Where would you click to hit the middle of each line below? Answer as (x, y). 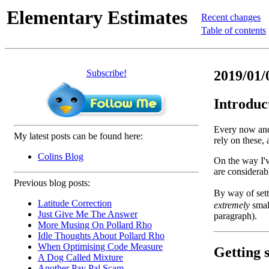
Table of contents (234, 30)
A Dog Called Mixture (80, 257)
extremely (232, 205)
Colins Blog (61, 156)
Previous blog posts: (52, 183)
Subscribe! (106, 73)
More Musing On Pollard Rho (95, 225)
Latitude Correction (75, 203)
